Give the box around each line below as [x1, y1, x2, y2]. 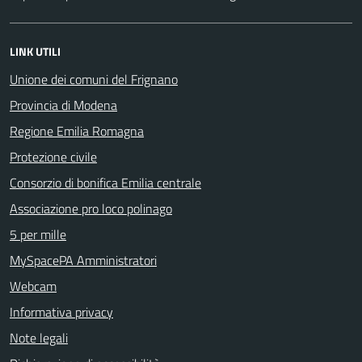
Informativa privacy [10, 301, 113, 322]
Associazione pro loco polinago [10, 198, 172, 218]
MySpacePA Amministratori [10, 250, 157, 270]
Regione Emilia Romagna [10, 120, 144, 141]
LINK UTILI [10, 42, 61, 60]
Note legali [10, 327, 68, 347]
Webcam [10, 276, 57, 296]
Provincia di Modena [10, 95, 117, 115]
